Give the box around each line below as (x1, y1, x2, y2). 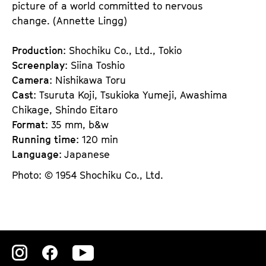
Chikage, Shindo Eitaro (12, 103, 118, 116)
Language (12, 148, 59, 160)
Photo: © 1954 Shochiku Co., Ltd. (12, 169, 163, 181)
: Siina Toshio (65, 59, 125, 71)
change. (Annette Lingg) (12, 14, 127, 27)
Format (12, 118, 45, 131)
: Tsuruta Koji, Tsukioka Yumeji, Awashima (33, 88, 227, 101)
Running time (12, 133, 76, 145)
